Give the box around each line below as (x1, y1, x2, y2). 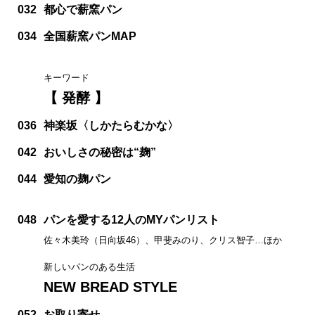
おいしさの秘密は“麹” (44, 146, 156, 158)
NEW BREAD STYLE (44, 278, 177, 295)
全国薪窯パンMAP (44, 30, 136, 42)
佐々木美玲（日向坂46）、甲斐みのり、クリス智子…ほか (44, 234, 282, 245)
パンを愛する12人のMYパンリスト (44, 213, 219, 226)
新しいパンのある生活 (44, 261, 135, 272)
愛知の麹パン (44, 172, 111, 185)
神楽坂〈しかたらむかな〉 (44, 119, 179, 131)
